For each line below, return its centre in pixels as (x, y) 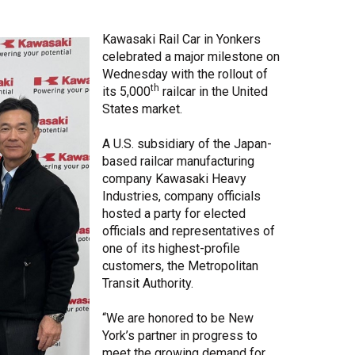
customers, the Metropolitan (180, 265)
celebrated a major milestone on (191, 56)
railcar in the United (214, 91)
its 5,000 (126, 91)
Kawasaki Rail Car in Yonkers (181, 39)
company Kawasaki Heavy (174, 178)
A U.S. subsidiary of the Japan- (187, 143)
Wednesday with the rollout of (185, 74)
